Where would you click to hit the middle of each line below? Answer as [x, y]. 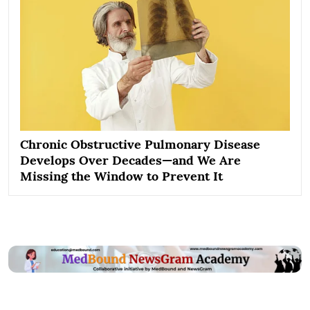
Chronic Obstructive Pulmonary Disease [140, 144]
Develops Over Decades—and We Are [130, 160]
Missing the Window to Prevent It [121, 176]
